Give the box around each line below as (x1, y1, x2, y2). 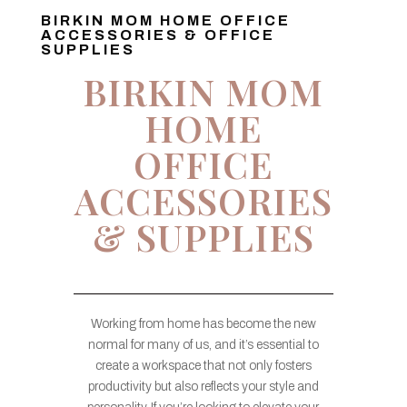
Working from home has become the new (90, 316, 316, 331)
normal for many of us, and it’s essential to (87, 337, 319, 352)
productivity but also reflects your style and (87, 379, 319, 393)
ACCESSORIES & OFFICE (40, 26, 275, 43)
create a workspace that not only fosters (94, 358, 312, 372)
